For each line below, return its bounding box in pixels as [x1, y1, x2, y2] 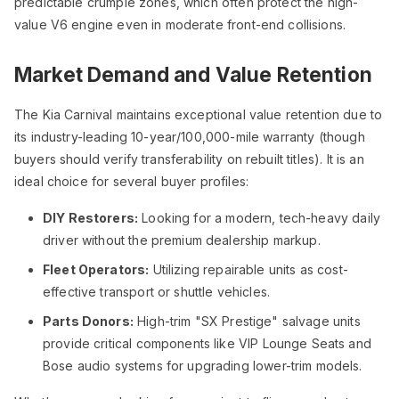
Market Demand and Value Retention [14, 62, 372, 86]
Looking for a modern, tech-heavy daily [138, 210, 380, 225]
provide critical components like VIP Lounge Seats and [43, 336, 371, 351]
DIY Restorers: [43, 210, 139, 225]
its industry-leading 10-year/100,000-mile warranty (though [14, 129, 365, 144]
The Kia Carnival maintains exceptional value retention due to [14, 107, 383, 122]
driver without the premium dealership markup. [43, 232, 321, 248]
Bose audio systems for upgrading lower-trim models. [43, 358, 362, 373]
